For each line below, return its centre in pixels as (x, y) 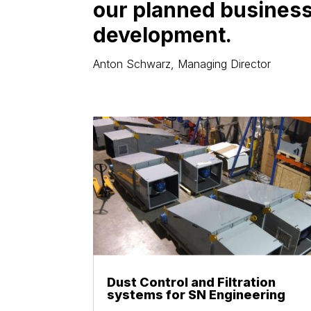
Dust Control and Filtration (192, 282)
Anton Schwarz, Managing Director (182, 64)
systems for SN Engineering (196, 294)
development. (163, 35)
